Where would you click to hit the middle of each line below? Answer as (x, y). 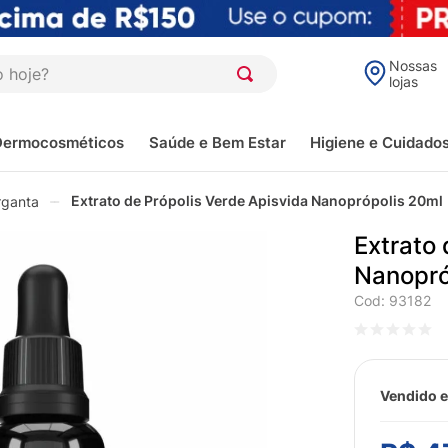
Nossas (412, 66)
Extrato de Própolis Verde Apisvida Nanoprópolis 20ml (257, 201)
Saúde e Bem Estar (217, 142)
